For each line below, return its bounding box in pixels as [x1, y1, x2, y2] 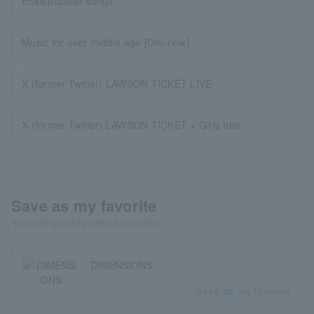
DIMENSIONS [90, 258, 152, 272]
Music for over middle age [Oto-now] [22, 35, 189, 49]
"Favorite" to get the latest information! [11, 217, 162, 228]
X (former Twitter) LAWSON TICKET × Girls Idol [22, 118, 240, 132]
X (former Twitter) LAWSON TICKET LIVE [22, 76, 212, 90]
